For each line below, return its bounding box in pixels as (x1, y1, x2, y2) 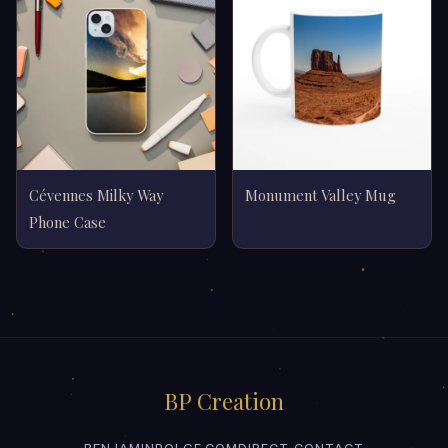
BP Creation (164, 386, 284, 416)
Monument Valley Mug (245, 185, 396, 205)
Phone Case (29, 212, 106, 232)
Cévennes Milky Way (29, 185, 163, 205)
